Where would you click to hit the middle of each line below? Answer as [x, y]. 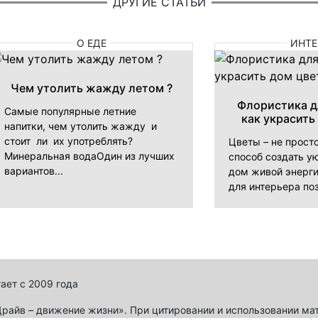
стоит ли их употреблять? [68, 141]
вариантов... [33, 170]
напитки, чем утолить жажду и [80, 126]
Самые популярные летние [70, 111]
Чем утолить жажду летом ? [91, 88]
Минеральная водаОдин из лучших [89, 155]
